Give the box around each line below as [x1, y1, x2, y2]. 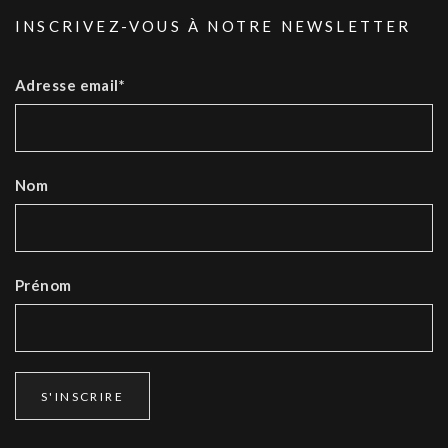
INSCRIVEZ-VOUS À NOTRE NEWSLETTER [15, 17, 412, 36]
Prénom [15, 276, 72, 295]
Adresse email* [15, 76, 126, 95]
